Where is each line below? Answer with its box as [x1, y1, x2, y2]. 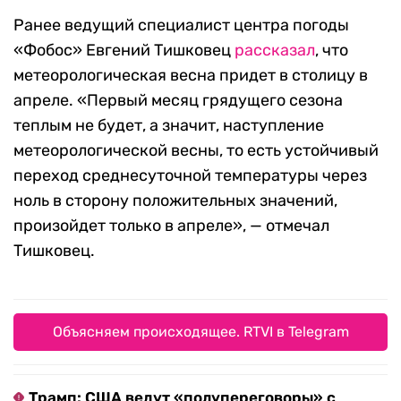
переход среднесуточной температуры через [13, 166, 367, 185]
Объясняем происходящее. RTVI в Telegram [52, 323, 349, 340]
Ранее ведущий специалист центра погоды [13, 15, 349, 35]
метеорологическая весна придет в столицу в [13, 65, 368, 85]
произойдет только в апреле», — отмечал [13, 216, 329, 235]
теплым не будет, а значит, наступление [13, 115, 324, 135]
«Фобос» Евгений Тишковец [13, 40, 235, 60]
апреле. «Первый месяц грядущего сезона [13, 90, 343, 110]
